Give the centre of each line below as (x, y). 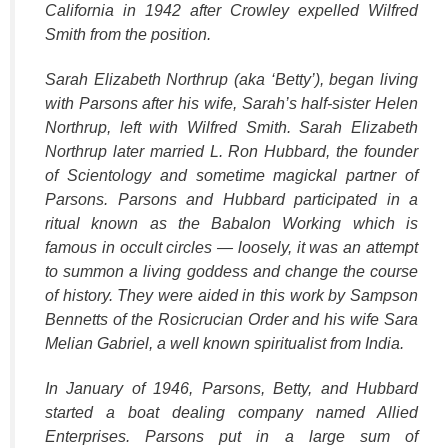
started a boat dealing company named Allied (231, 412)
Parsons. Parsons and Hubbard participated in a (231, 199)
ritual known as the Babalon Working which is (231, 223)
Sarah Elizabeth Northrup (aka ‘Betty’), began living (231, 79)
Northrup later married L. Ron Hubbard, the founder (231, 151)
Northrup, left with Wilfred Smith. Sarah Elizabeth (231, 127)
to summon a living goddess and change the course (231, 271)
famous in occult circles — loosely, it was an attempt (231, 247)
